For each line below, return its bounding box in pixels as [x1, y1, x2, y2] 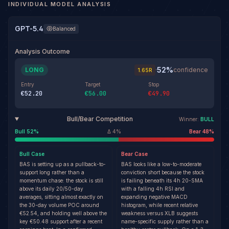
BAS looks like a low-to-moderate [121, 161, 201, 167]
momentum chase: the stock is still [19, 177, 103, 184]
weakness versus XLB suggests [121, 210, 198, 216]
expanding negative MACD [121, 194, 188, 200]
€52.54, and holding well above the [19, 210, 107, 216]
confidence [173, 66, 208, 74]
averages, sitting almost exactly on [19, 194, 103, 200]
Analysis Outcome [15, 48, 70, 55]
